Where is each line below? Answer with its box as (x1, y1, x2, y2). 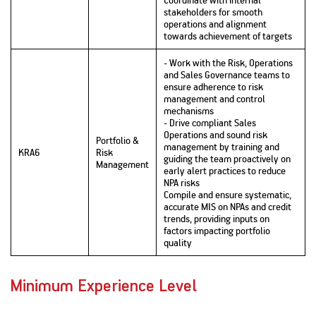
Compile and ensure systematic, (164, 188, 291, 202)
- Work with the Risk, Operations (164, 56, 293, 70)
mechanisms (164, 104, 214, 118)
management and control (164, 92, 265, 106)
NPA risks (164, 176, 200, 190)
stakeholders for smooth (164, 5, 262, 19)
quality (164, 236, 192, 250)
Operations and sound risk (164, 128, 267, 142)
